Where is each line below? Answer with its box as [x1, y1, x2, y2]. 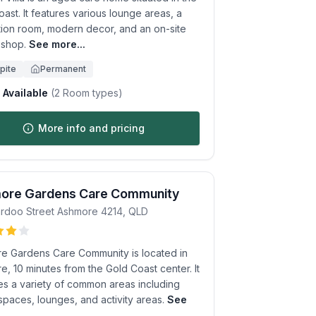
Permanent [40, 63, 86, 74]
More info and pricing [37, 122, 145, 134]
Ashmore [57, 205, 98, 217]
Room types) [60, 87, 123, 99]
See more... [29, 38, 85, 50]
